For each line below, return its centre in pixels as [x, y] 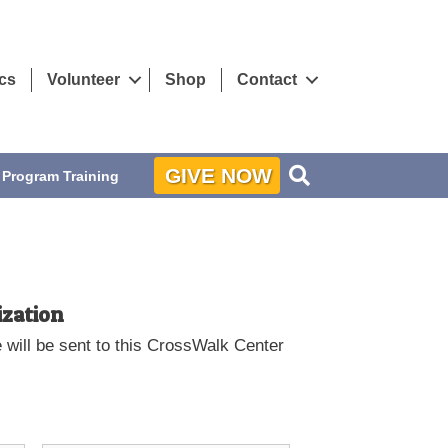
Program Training [60, 175]
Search [344, 172]
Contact [267, 79]
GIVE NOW [218, 176]
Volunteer [83, 79]
